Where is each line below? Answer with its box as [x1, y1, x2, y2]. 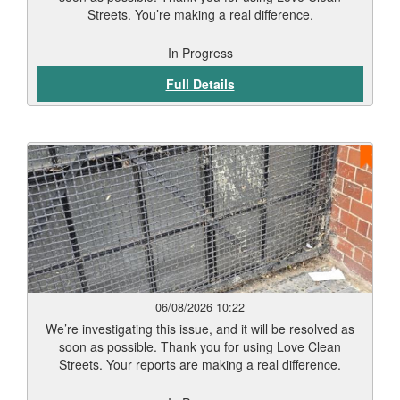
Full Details [165, 75, 235, 93]
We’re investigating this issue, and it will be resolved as [46, 320, 354, 337]
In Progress [167, 44, 233, 62]
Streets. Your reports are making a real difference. [59, 355, 341, 373]
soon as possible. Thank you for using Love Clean [59, 337, 341, 355]
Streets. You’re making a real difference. [87, 5, 313, 23]
